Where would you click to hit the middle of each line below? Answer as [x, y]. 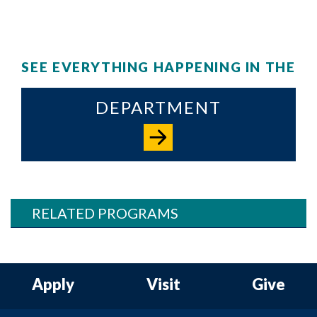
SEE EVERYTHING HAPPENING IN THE [158, 67]
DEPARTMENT [158, 107]
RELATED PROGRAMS [105, 213]
